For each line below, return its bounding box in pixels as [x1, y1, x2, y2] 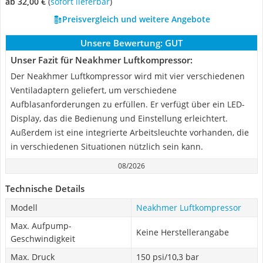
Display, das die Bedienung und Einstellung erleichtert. [11, 113, 228, 124]
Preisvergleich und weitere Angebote [62, 14, 210, 25]
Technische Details [5, 183, 85, 194]
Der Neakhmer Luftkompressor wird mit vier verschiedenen [11, 70, 245, 82]
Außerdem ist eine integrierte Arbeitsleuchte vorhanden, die [11, 127, 249, 138]
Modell [11, 202, 38, 213]
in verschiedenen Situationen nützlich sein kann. [11, 141, 203, 152]
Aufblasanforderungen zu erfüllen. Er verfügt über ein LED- [11, 99, 245, 110]
